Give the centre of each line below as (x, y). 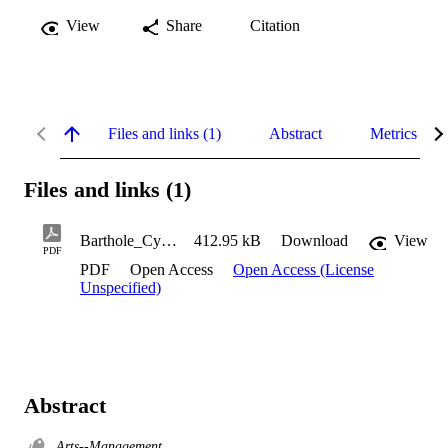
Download (314, 241)
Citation (275, 25)
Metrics (393, 133)
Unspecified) (120, 288)
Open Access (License (303, 270)
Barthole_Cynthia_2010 (169, 241)
